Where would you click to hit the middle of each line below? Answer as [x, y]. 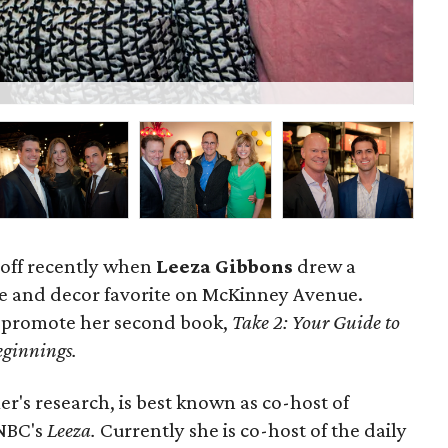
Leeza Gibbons [225, 266]
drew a [325, 266]
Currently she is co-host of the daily [251, 430]
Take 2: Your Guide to [316, 322]
